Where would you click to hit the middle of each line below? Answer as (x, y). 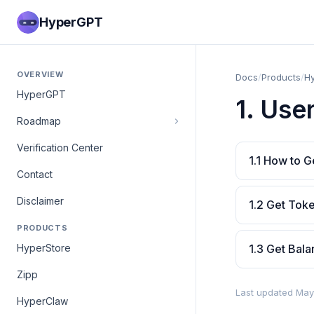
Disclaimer (40, 201)
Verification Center (60, 148)
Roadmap (39, 121)
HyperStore (44, 248)
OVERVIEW (40, 74)
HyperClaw (42, 301)
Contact (35, 174)
